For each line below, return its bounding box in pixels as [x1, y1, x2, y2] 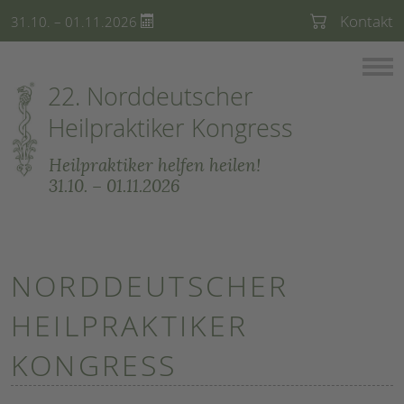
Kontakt [339, 10, 393, 32]
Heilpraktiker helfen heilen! [49, 148, 262, 177]
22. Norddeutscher [47, 79, 253, 114]
